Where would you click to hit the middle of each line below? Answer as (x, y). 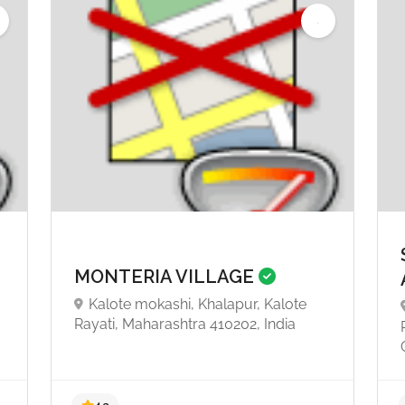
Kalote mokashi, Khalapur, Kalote (197, 305)
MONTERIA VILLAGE (166, 277)
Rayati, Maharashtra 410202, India (184, 325)
